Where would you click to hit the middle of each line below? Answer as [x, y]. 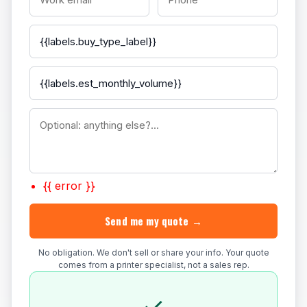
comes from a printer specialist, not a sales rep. [153, 265]
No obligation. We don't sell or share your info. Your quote [153, 253]
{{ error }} [69, 186]
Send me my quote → [153, 221]
